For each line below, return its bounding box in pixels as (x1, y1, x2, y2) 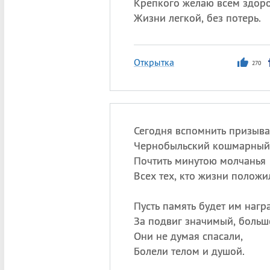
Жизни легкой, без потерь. (133, 11, 261, 25)
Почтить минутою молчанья (133, 154, 266, 168)
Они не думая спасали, (133, 229, 243, 243)
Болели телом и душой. (133, 244, 245, 258)
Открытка (133, 56, 174, 68)
